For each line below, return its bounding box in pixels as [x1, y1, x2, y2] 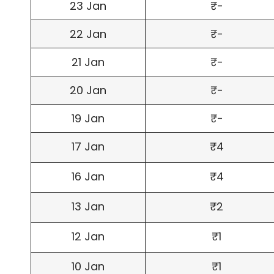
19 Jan [72, 111, 105, 127]
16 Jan [72, 169, 105, 185]
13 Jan [72, 199, 105, 215]
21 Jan [72, 54, 105, 70]
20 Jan [70, 83, 106, 98]
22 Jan [70, 26, 106, 42]
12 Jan [72, 229, 105, 245]
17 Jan [72, 139, 105, 155]
